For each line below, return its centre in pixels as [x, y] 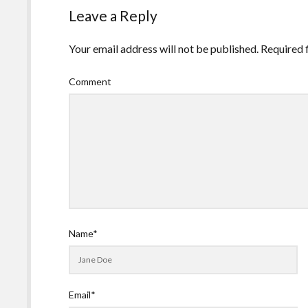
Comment [90, 81]
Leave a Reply [113, 15]
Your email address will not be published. [164, 48]
